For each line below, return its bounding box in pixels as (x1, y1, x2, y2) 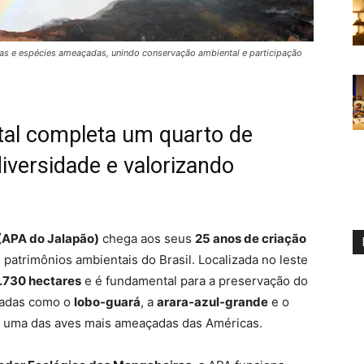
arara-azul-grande (157, 294, 268, 310)
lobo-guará (74, 294, 141, 310)
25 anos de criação (195, 231, 306, 247)
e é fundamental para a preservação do (81, 273, 308, 289)
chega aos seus (99, 231, 195, 247)
